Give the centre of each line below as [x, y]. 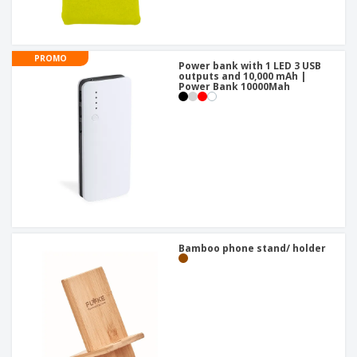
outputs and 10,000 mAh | [242, 76]
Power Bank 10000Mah [234, 87]
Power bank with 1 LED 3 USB [250, 66]
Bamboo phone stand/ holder [252, 249]
